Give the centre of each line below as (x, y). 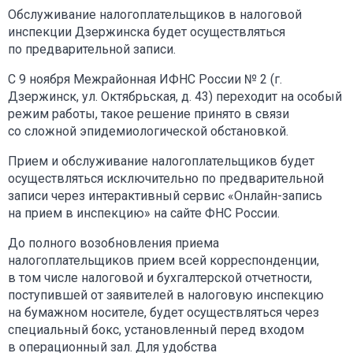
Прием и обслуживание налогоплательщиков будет (161, 161)
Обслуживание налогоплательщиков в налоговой (155, 14)
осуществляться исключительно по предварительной (166, 178)
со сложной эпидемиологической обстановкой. (148, 131)
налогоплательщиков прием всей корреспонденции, (163, 260)
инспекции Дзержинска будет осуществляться (147, 32)
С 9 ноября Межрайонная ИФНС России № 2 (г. (145, 79)
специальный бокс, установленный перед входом (156, 329)
